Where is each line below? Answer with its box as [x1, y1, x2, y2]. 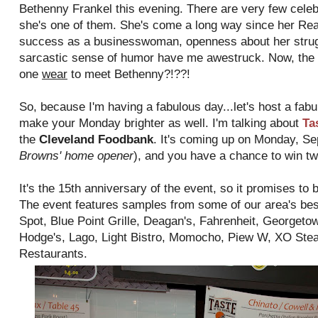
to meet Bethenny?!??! [67, 67, 190, 81]
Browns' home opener [19, 149, 133, 163]
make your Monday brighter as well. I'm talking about [19, 116, 302, 130]
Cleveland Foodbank [39, 133, 153, 146]
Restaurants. [19, 247, 87, 261]
